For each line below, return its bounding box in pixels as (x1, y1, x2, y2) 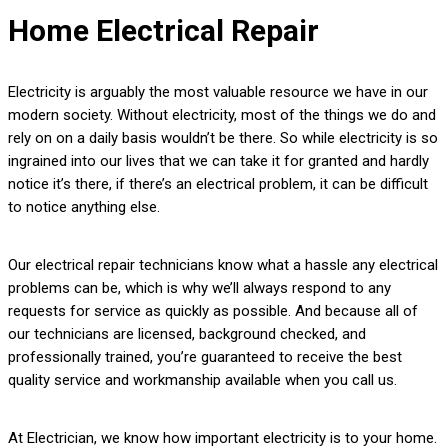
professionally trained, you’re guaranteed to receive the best (8, 348, 402, 367)
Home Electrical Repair (8, 13, 319, 49)
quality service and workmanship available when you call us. (8, 371, 397, 390)
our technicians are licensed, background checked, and (8, 325, 366, 344)
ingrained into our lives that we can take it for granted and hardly (8, 152, 429, 171)
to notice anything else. (8, 198, 160, 217)
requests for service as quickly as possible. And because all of (8, 302, 418, 321)
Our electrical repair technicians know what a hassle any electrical (8, 256, 438, 275)
